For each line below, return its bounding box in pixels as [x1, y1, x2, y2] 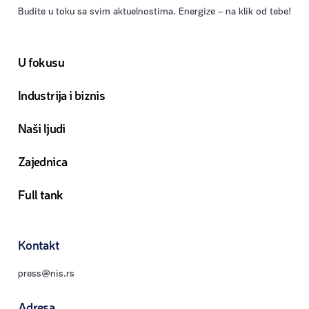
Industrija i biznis [18, 86, 106, 103]
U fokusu [18, 52, 64, 70]
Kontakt [18, 235, 60, 252]
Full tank [18, 185, 63, 202]
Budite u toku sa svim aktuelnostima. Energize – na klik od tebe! [18, 6, 291, 17]
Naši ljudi [18, 119, 66, 136]
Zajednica [18, 152, 68, 169]
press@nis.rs [18, 268, 74, 279]
